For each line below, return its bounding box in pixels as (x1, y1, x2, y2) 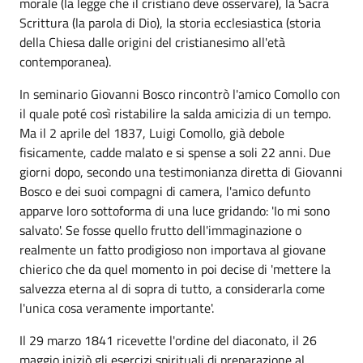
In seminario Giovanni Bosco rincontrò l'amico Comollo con (19, 84, 340, 104)
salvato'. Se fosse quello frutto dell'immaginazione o (19, 220, 301, 240)
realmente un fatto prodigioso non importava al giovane (19, 240, 326, 259)
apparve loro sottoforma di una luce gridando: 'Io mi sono (19, 201, 330, 220)
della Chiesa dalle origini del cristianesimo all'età (19, 32, 285, 52)
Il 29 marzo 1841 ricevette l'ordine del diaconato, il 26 (19, 331, 317, 350)
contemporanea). (19, 52, 111, 71)
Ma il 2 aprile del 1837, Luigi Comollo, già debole (19, 123, 284, 143)
